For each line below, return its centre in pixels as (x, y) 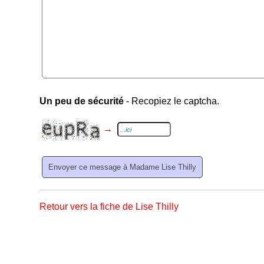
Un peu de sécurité (82, 101)
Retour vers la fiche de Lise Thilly (109, 207)
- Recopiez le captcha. (172, 101)
